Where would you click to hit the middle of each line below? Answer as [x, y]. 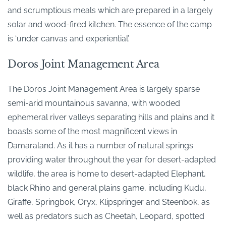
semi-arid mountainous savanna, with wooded [94, 103]
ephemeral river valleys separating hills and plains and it [111, 118]
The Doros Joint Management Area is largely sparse [104, 89]
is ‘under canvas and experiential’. [69, 39]
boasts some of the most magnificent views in [92, 132]
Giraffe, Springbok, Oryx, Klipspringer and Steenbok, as [109, 202]
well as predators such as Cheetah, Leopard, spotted [106, 216]
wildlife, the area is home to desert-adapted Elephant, [107, 174]
